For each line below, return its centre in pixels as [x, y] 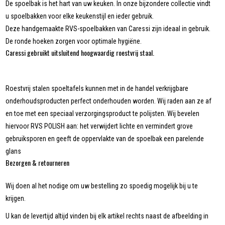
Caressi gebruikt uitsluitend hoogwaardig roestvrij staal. [80, 53]
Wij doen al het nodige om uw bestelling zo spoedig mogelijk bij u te [102, 186]
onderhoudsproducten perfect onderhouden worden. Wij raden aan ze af [109, 101]
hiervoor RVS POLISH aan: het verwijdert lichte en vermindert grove [99, 126]
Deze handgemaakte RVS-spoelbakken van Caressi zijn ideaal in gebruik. [108, 29]
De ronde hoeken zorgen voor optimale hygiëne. [74, 41]
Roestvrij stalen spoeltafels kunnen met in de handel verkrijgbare [97, 89]
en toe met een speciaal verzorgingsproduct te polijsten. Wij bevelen [103, 114]
